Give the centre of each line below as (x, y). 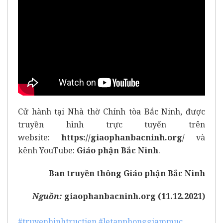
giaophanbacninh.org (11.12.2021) (135, 196)
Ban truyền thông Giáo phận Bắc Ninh (127, 173)
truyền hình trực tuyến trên (111, 125)
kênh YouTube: (47, 151)
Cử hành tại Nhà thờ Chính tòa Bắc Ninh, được (111, 112)
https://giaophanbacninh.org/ (123, 138)
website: (40, 138)
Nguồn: (48, 196)
